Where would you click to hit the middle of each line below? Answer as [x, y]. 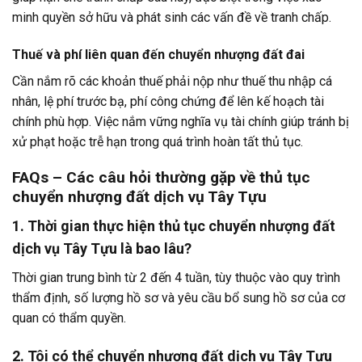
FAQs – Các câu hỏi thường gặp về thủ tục [161, 178]
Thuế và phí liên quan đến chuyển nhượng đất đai [158, 54]
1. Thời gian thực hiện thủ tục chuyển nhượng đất [174, 226]
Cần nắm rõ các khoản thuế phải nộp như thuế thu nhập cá [172, 81]
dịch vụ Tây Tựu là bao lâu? [102, 249]
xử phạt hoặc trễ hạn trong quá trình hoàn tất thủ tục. [158, 141]
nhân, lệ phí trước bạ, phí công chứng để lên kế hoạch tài [168, 101]
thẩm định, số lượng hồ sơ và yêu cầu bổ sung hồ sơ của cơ [179, 298]
